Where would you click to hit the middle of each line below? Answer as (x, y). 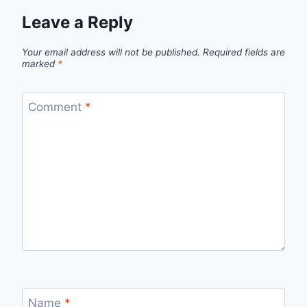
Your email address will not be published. (111, 52)
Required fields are (244, 52)
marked (40, 63)
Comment (56, 107)
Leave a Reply (77, 22)
